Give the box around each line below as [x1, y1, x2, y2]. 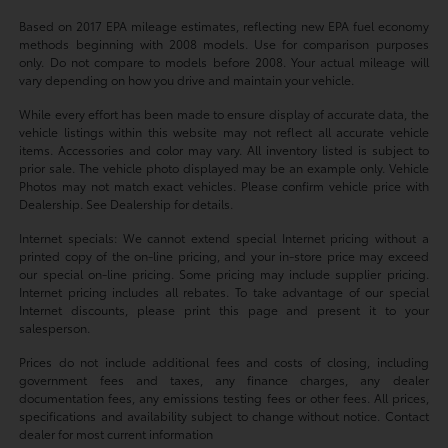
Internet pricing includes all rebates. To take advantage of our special [19, 283, 429, 301]
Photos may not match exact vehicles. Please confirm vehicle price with [19, 177, 429, 195]
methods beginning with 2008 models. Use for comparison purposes [19, 35, 429, 53]
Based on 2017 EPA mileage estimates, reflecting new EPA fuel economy [19, 17, 429, 35]
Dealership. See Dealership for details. [19, 195, 234, 213]
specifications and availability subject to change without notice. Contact [19, 407, 429, 425]
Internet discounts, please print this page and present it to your [19, 301, 429, 319]
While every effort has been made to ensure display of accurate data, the [19, 105, 429, 123]
